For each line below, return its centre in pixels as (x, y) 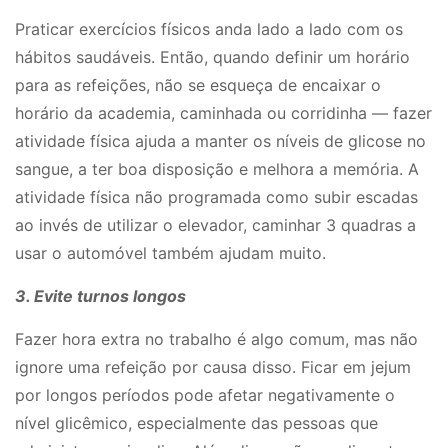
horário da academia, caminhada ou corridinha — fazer (223, 112)
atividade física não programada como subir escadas (216, 196)
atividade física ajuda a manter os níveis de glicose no (220, 140)
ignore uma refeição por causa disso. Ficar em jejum (213, 366)
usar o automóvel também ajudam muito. (170, 252)
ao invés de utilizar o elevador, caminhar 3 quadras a (215, 224)
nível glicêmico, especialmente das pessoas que (196, 422)
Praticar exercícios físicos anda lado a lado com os (209, 28)
